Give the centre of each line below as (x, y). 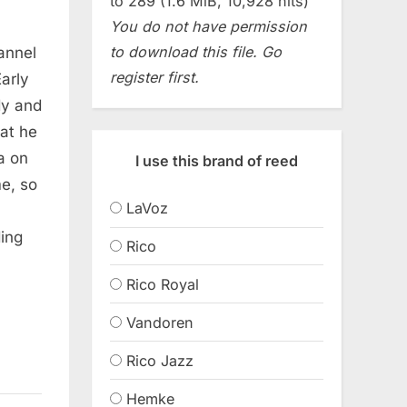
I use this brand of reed (217, 160)
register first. (154, 77)
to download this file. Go (196, 51)
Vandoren (160, 322)
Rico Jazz (160, 360)
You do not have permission (208, 26)
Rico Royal (163, 284)
